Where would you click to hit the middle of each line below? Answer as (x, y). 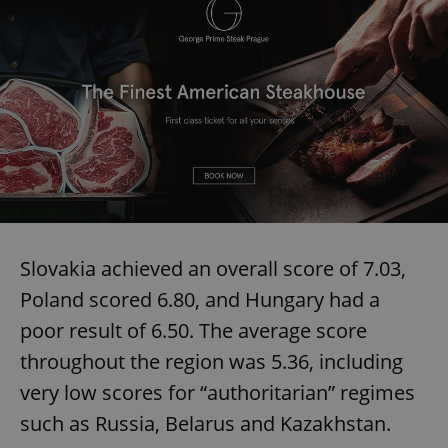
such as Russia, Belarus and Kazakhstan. (205, 423)
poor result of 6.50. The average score (193, 330)
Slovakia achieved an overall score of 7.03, (213, 268)
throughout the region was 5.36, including (211, 361)
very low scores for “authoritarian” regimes (217, 392)
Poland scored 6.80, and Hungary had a (200, 299)
